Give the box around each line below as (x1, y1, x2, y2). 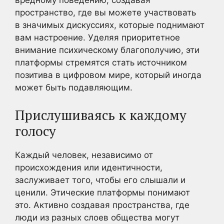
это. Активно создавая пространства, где (15, 199, 189, 210)
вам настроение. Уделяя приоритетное (15, 32, 180, 42)
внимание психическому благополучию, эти (15, 45, 199, 55)
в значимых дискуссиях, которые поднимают (15, 20, 204, 30)
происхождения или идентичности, (15, 162, 162, 172)
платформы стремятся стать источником (15, 57, 187, 67)
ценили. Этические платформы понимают (15, 187, 190, 197)
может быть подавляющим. (15, 82, 132, 92)
